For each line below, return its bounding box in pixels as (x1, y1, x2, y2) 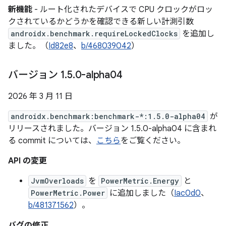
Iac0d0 (174, 188, 201, 198)
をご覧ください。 (121, 136, 185, 146)
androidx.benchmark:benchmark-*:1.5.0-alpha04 (11, 111, 205, 121)
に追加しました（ (107, 188, 174, 198)
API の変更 (8, 156, 47, 166)
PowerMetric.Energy (101, 176, 179, 186)
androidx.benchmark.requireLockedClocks (11, 29, 178, 38)
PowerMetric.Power (31, 188, 105, 198)
